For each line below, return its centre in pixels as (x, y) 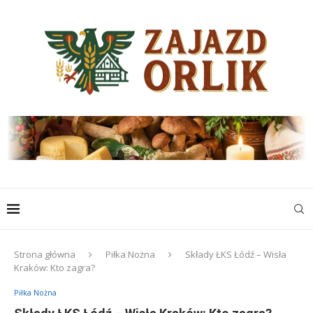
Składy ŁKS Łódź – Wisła (236, 254)
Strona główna (45, 254)
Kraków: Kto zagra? (54, 267)
